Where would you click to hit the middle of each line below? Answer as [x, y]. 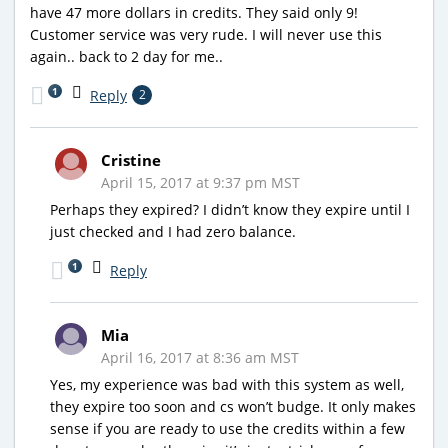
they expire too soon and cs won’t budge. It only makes [233, 406]
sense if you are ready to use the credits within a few [227, 428]
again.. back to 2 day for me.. [126, 56]
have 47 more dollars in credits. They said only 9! [194, 12]
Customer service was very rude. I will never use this [206, 34]
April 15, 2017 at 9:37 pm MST [200, 182]
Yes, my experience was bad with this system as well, [227, 384]
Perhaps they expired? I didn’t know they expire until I [230, 209]
